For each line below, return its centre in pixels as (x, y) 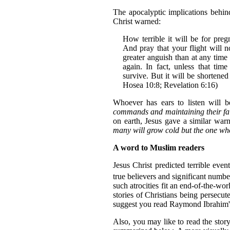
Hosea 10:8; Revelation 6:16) (170, 85)
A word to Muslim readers (159, 147)
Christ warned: (137, 21)
